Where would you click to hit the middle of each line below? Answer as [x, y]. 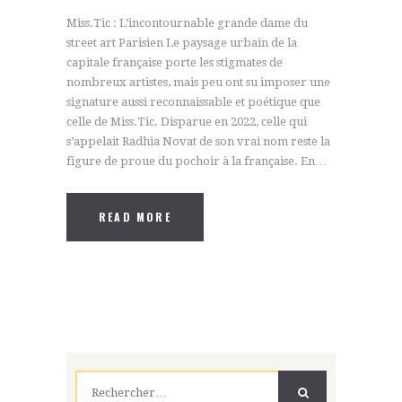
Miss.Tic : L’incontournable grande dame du [187, 23]
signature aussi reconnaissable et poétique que [193, 102]
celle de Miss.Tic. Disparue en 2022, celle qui [187, 122]
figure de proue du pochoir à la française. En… [197, 162]
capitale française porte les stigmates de [175, 63]
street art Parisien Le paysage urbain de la [182, 43]
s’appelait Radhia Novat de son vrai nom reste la [198, 142]
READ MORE [135, 217]
